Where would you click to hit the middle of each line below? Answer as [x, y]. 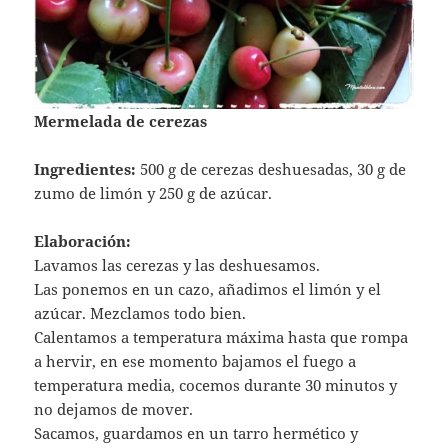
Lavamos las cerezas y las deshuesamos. [177, 264]
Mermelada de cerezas [121, 120]
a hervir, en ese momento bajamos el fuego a [195, 360]
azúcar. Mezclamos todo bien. [140, 312]
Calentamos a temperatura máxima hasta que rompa [221, 336]
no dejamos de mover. [114, 408]
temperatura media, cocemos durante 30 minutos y [216, 384]
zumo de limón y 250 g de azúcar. [153, 192]
